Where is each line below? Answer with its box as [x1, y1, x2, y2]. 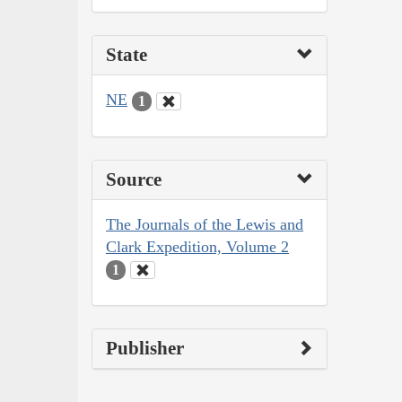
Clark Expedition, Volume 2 [106, 237, 289, 256]
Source [106, 168, 162, 190]
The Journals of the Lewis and [106, 214, 303, 233]
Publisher [106, 337, 184, 360]
